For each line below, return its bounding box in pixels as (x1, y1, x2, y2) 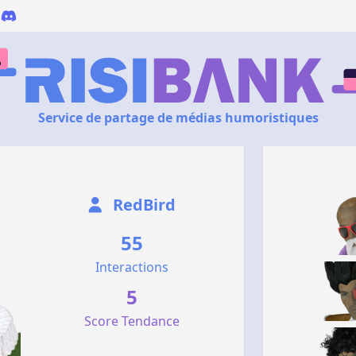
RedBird (109, 194, 176, 215)
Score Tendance (84, 312, 180, 330)
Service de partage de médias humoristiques (37, 109, 319, 126)
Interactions (95, 258, 169, 276)
